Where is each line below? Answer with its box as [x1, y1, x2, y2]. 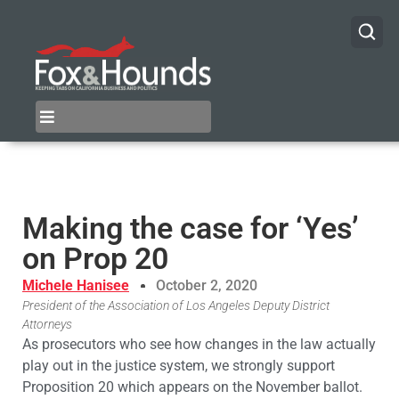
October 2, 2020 [156, 277, 257, 295]
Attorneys [22, 317, 72, 333]
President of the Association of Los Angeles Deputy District [22, 298, 330, 314]
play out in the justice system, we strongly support [22, 357, 335, 375]
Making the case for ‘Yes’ [22, 210, 359, 247]
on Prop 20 [22, 240, 168, 277]
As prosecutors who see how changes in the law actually [22, 336, 376, 354]
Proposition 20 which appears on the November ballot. [22, 379, 362, 396]
